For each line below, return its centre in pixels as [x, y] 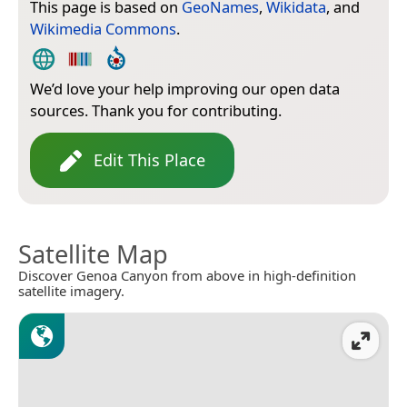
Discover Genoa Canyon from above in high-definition [187, 276]
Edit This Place [149, 160]
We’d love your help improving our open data [185, 89]
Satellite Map [93, 254]
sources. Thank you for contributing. [156, 111]
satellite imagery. [71, 291]
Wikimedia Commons [103, 29]
